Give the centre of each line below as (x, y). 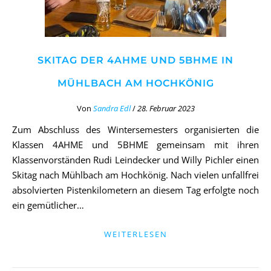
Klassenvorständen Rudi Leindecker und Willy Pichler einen (135, 160)
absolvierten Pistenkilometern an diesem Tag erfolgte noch (135, 190)
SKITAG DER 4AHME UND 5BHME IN (135, 60)
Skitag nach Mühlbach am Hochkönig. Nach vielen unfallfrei (135, 175)
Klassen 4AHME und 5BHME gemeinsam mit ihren (135, 145)
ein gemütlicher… (48, 205)
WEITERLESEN (135, 234)
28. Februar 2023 (166, 108)
